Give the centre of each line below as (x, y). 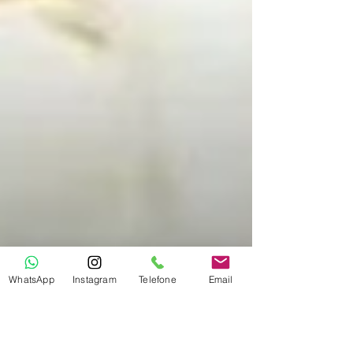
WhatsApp (32, 279)
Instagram (95, 279)
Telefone (158, 279)
